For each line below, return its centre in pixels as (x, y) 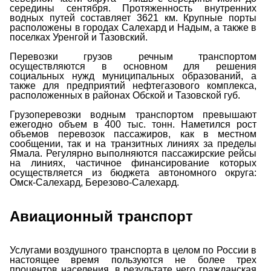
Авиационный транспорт (101, 216)
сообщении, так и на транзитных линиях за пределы (133, 143)
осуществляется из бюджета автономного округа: (133, 172)
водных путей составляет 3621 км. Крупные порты (133, 18)
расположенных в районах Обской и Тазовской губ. (125, 95)
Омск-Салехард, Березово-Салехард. (94, 182)
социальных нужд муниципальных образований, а (133, 76)
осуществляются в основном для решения (133, 66)
